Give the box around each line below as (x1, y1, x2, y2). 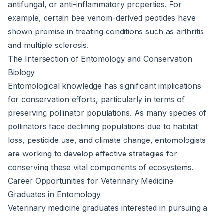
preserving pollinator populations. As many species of (8, 108, 206, 118)
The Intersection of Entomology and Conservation (8, 54, 192, 63)
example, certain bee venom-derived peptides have (8, 13, 196, 23)
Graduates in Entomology (8, 189, 101, 199)
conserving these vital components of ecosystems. (8, 162, 194, 172)
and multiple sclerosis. (8, 40, 89, 50)
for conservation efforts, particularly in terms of (8, 94, 185, 104)
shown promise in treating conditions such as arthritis (8, 27, 204, 36)
